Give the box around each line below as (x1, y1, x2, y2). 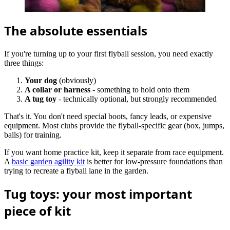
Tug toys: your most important (4, 185, 192, 203)
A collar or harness (25, 85, 90, 94)
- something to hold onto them (90, 85, 189, 94)
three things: (4, 58, 44, 67)
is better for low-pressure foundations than (85, 157, 223, 166)
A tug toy (25, 94, 56, 103)
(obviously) (57, 75, 96, 85)
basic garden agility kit (12, 157, 85, 166)
